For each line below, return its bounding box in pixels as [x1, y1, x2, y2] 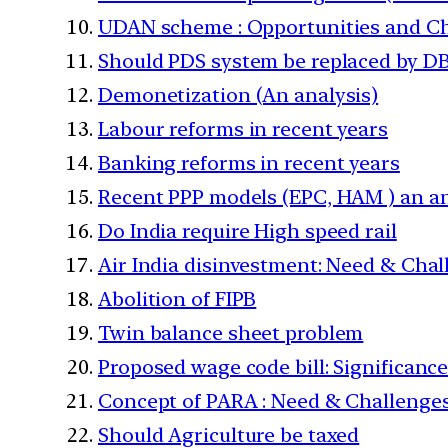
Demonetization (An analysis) [98, 82, 379, 107]
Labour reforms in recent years [98, 116, 388, 141]
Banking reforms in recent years [98, 150, 400, 175]
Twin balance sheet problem [98, 320, 364, 345]
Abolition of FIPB [98, 286, 257, 311]
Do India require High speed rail [98, 218, 397, 243]
